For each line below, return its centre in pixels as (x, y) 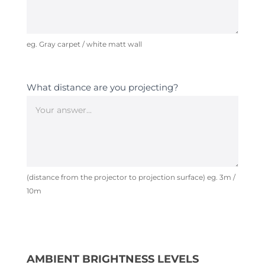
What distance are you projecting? (102, 87)
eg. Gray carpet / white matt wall (84, 44)
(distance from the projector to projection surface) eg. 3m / (131, 177)
